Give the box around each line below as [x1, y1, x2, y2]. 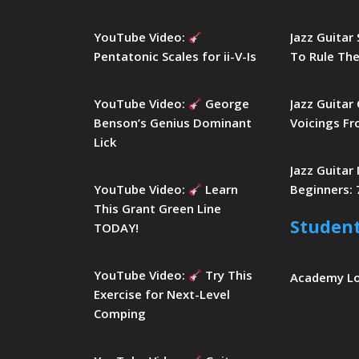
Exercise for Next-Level [94, 286, 230, 302]
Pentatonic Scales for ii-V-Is [94, 48, 256, 64]
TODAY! [94, 220, 139, 236]
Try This [202, 267, 253, 283]
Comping [94, 305, 146, 321]
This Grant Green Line [94, 200, 221, 216]
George [202, 95, 250, 111]
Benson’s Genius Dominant [94, 115, 252, 131]
